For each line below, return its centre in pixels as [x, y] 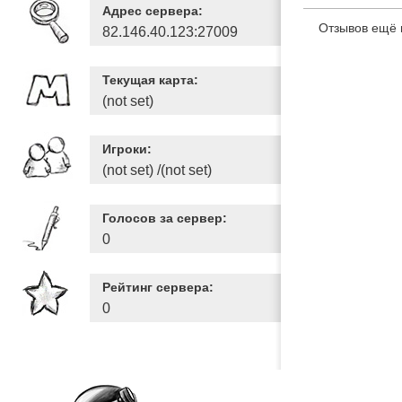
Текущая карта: [150, 80]
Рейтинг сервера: [158, 287]
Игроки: [127, 149]
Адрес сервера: [153, 11]
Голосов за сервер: [165, 218]
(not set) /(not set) [157, 170]
